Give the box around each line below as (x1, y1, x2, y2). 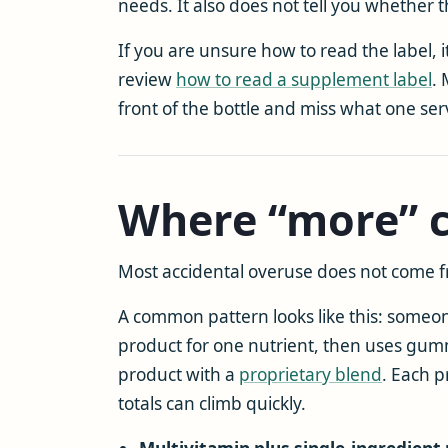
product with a (118, 362, 239, 386)
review (118, 68, 176, 92)
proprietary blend (239, 362, 382, 386)
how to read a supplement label (176, 68, 432, 92)
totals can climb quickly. (118, 391, 306, 415)
